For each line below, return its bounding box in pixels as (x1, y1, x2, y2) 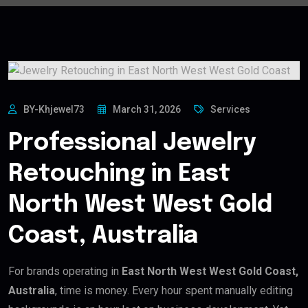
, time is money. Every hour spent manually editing (55, 283, 293, 297)
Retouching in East (8, 162, 230, 186)
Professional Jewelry (8, 131, 256, 155)
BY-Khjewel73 (23, 103, 85, 115)
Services (210, 103, 250, 115)
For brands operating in (8, 264, 122, 278)
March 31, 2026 (113, 103, 181, 115)
